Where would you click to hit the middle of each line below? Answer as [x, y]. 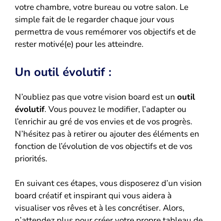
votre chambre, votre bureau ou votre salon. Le [102, 7]
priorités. [31, 158]
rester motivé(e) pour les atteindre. [79, 44]
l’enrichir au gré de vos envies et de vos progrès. [104, 121]
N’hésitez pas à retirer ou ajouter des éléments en [107, 134]
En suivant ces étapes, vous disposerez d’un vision [108, 184]
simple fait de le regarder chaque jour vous [94, 20]
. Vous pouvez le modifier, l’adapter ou [115, 109]
